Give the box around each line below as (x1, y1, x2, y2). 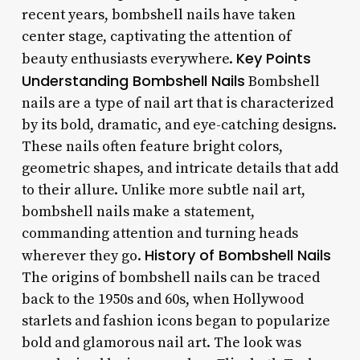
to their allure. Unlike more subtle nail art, (21, 180, 305, 199)
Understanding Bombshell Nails (21, 70, 245, 91)
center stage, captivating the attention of (21, 27, 292, 46)
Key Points (235, 47, 311, 68)
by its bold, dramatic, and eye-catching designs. (21, 115, 337, 134)
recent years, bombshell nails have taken (21, 5, 296, 24)
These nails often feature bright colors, (21, 137, 283, 156)
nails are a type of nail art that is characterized (21, 93, 333, 112)
